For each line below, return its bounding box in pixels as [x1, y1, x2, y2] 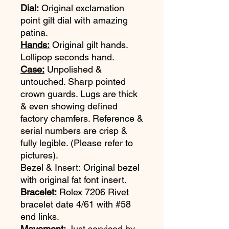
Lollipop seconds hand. [20, 52, 114, 62]
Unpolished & [44, 64, 102, 75]
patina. [20, 27, 48, 38]
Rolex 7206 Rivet [57, 187, 129, 197]
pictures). [20, 150, 58, 161]
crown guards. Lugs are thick [20, 88, 138, 99]
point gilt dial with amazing [20, 15, 128, 26]
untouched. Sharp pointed [20, 76, 126, 87]
